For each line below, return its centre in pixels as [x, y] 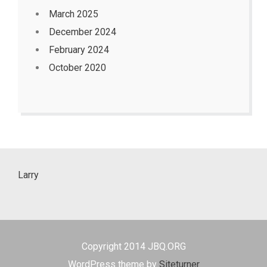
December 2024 [83, 32]
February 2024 [79, 50]
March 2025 [74, 14]
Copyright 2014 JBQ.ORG [133, 246]
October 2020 [77, 68]
